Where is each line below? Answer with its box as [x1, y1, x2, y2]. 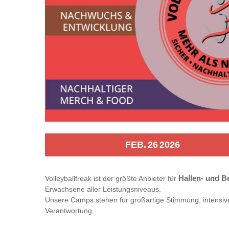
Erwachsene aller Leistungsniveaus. [45, 185, 161, 193]
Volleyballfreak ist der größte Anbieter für [45, 174, 178, 182]
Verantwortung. [45, 206, 94, 215]
